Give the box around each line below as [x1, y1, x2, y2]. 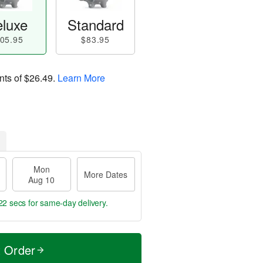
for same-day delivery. [26, 197, 108, 208]
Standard [67, 14, 124, 35]
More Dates [84, 168, 128, 180]
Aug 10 [28, 174, 55, 186]
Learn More [58, 70, 105, 85]
